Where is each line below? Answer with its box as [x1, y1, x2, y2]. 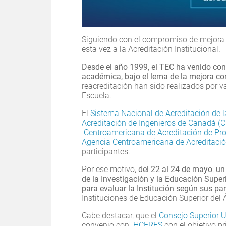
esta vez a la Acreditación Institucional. [82, 44, 220, 54]
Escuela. [82, 91, 114, 101]
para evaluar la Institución [82, 184, 174, 194]
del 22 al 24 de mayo [138, 164, 212, 175]
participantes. [82, 147, 130, 157]
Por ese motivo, [82, 164, 138, 175]
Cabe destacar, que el [82, 211, 159, 221]
